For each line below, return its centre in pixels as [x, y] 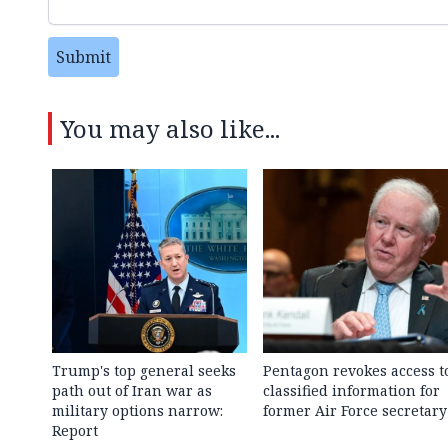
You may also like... [170, 129]
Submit [83, 57]
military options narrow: [137, 411]
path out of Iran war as [132, 391]
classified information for [351, 391]
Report [75, 431]
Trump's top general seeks [144, 371]
